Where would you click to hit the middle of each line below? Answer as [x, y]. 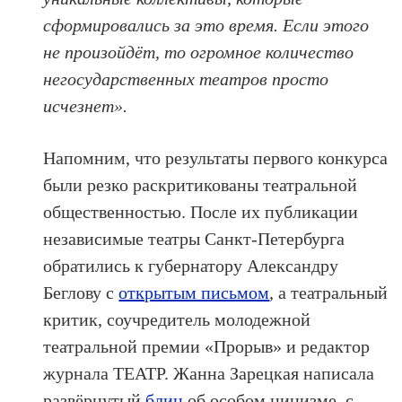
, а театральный [329, 293]
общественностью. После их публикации [201, 212]
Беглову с [81, 293]
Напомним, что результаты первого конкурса [216, 158]
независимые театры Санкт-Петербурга [194, 239]
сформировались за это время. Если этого [206, 26]
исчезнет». [86, 106]
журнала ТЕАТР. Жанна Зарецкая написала [209, 374]
